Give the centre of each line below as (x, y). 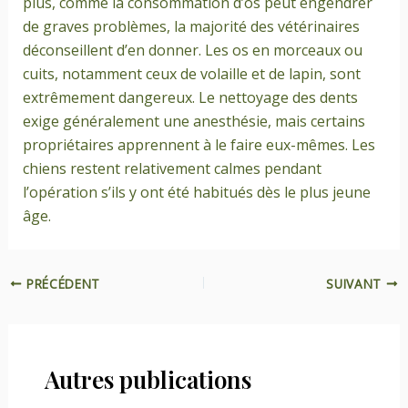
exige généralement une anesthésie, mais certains (194, 121)
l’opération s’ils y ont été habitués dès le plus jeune (196, 192)
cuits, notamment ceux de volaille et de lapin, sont (191, 73)
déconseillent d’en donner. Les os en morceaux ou (192, 50)
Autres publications (148, 379)
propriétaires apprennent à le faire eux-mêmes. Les (199, 144)
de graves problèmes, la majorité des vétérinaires (191, 26)
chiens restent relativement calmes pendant (172, 168)
